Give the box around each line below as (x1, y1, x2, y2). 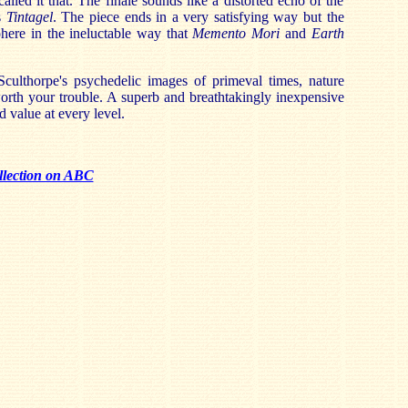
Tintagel (5, 9, 53, 25)
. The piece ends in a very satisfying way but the (52, 9, 344, 25)
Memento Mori (192, 25, 285, 41)
